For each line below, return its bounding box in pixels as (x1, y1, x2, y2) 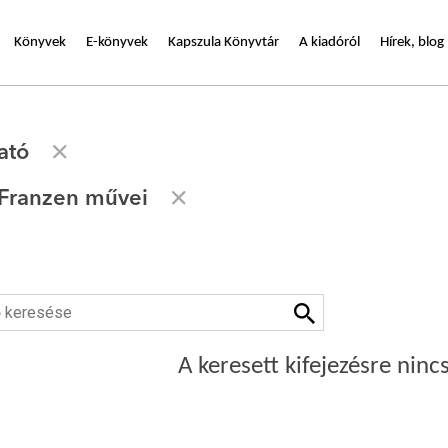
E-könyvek (86, 34, 148, 50)
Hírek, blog (380, 34, 444, 50)
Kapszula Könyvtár (168, 34, 279, 50)
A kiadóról (299, 34, 360, 50)
